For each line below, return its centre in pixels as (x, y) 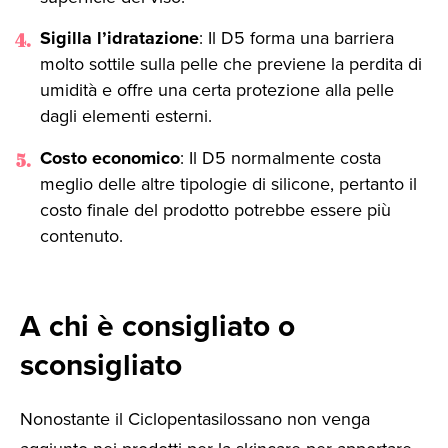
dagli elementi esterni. (125, 116)
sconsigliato (101, 365)
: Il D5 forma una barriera (296, 38)
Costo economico (109, 158)
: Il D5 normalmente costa (280, 158)
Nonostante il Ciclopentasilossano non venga (195, 419)
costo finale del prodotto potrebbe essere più (215, 210)
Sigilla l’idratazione (119, 38)
